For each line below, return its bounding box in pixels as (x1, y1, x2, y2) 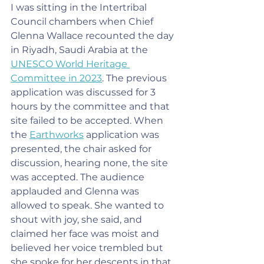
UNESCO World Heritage (11, 58, 130, 70)
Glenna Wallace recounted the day (11, 30, 176, 41)
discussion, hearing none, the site (11, 157, 170, 169)
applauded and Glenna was (11, 186, 141, 197)
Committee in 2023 (11, 72, 102, 84)
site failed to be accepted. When (11, 115, 166, 126)
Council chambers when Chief (11, 16, 156, 27)
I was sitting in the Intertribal (11, 2, 149, 13)
